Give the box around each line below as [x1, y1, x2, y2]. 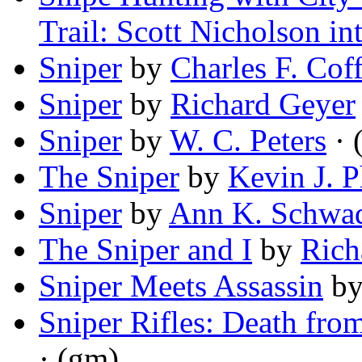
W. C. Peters [170, 123, 326, 158]
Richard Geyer [170, 86, 356, 122]
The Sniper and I [39, 232, 252, 267]
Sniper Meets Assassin [39, 268, 323, 304]
